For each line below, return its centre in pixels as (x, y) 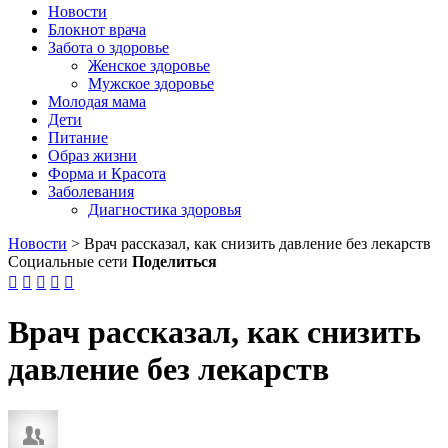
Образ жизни (92, 155)
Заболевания (91, 191)
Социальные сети (68, 261)
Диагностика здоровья (164, 209)
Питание (78, 137)
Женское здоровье (149, 65)
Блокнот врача (97, 29)
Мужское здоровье (151, 83)
